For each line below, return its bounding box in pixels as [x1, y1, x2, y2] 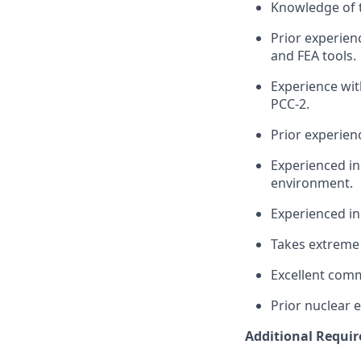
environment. [271, 173, 353, 192]
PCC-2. [271, 94, 309, 113]
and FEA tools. [271, 46, 356, 64]
